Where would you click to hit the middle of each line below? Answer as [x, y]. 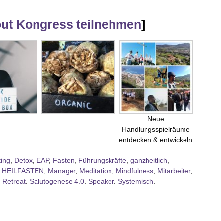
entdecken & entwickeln [156, 139]
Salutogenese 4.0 [57, 181]
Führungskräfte [102, 160]
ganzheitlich [149, 160]
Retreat [14, 181]
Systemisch [136, 181]
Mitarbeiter [174, 170]
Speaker [101, 181]
